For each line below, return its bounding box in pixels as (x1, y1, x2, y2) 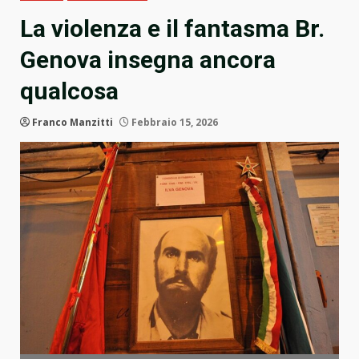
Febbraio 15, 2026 (129, 115, 218, 130)
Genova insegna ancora (20, 46, 276, 75)
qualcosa (20, 77, 119, 106)
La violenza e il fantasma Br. (20, 14, 325, 43)
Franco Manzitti (32, 115, 113, 130)
